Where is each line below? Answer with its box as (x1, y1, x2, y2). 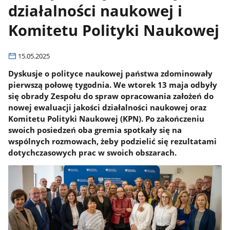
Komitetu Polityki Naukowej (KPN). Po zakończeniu (8, 113, 205, 124)
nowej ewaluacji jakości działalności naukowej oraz (8, 102, 207, 112)
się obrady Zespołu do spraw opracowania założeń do (8, 90, 214, 101)
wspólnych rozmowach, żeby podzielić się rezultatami (8, 136, 217, 146)
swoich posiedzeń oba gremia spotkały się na (8, 124, 182, 135)
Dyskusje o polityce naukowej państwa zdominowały (8, 68, 213, 79)
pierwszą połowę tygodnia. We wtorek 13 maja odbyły (8, 79, 218, 90)
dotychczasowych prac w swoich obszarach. (8, 147, 177, 158)
